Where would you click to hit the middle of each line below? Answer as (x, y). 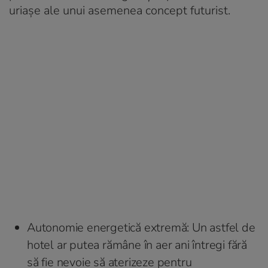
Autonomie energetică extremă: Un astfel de (141, 227)
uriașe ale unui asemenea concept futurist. (120, 10)
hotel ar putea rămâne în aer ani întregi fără (137, 245)
